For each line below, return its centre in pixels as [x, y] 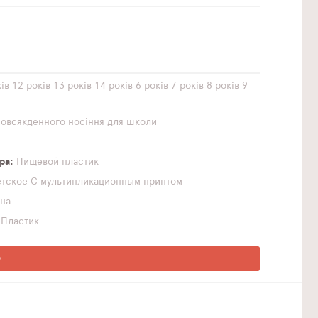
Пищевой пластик [58, 162]
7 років [188, 86]
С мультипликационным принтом [107, 182]
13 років [73, 86]
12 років [32, 86]
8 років [223, 86]
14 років [114, 86]
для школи [132, 122]
